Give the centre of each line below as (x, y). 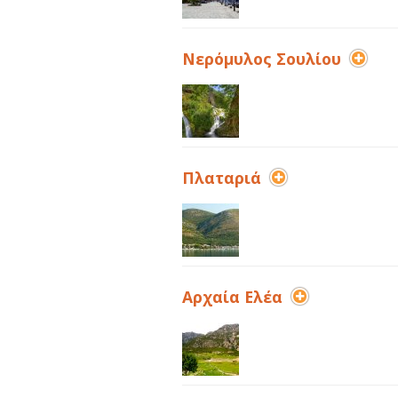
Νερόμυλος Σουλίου (261, 59)
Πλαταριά (221, 178)
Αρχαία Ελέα (232, 297)
